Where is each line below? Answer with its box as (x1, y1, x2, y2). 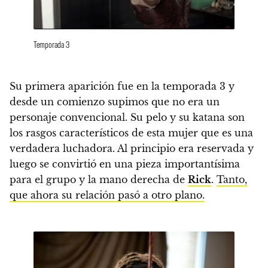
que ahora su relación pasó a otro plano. (10, 188, 205, 201)
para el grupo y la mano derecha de (10, 173, 188, 185)
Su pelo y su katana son (127, 111, 245, 123)
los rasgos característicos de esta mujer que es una (10, 126, 253, 139)
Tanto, (217, 173, 247, 185)
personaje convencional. (10, 111, 127, 123)
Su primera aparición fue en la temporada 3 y (10, 80, 234, 92)
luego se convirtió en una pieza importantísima (10, 157, 240, 170)
